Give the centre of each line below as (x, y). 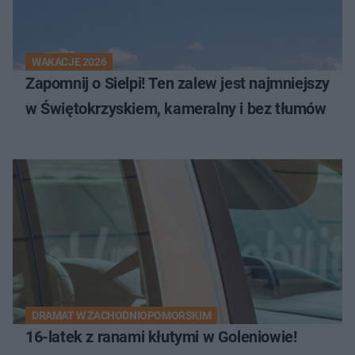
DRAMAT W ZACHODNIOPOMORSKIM (122, 315)
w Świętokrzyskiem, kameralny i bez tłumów (183, 108)
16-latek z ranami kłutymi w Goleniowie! (161, 336)
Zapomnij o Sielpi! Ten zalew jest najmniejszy (177, 83)
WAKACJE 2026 (69, 61)
